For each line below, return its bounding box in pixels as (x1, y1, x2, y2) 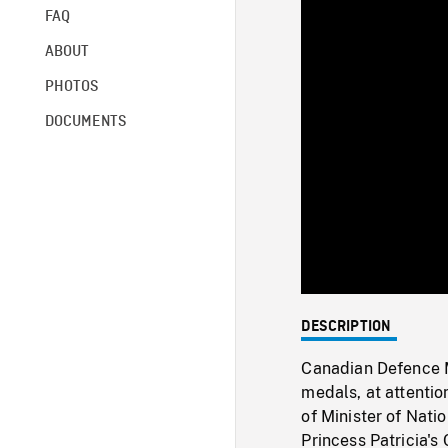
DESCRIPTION (301, 318, 392, 335)
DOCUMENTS (44, 113, 127, 130)
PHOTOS (44, 78, 99, 95)
